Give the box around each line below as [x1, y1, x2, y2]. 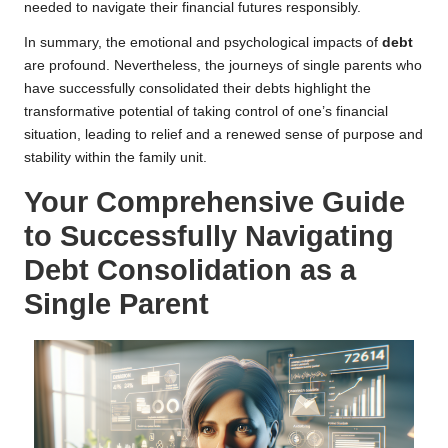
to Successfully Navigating [24, 219, 394, 252]
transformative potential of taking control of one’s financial [24, 103, 388, 119]
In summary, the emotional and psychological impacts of [24, 34, 382, 50]
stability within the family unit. [24, 149, 207, 165]
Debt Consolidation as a [24, 253, 356, 286]
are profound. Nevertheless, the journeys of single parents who [24, 57, 422, 73]
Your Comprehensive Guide [24, 185, 405, 218]
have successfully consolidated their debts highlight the [24, 80, 371, 96]
